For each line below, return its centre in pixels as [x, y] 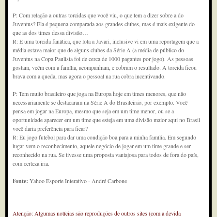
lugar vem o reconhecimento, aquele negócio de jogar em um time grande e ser [102, 146]
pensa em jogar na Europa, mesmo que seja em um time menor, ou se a [93, 111]
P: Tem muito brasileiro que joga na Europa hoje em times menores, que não [100, 93]
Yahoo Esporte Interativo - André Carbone [78, 181]
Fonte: [21, 181]
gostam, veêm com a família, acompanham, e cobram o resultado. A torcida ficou [105, 67]
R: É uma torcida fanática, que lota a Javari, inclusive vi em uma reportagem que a [106, 41]
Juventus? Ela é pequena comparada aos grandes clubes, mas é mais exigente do [104, 24]
